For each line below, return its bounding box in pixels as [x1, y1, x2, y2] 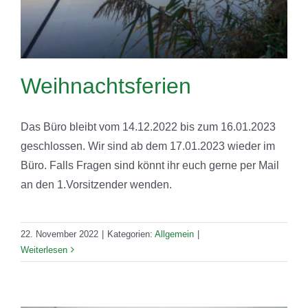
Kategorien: [107, 228, 155, 239]
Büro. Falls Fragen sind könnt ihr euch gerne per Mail [21, 159, 279, 171]
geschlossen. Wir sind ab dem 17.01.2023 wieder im [21, 140, 275, 152]
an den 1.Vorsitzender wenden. [21, 178, 172, 190]
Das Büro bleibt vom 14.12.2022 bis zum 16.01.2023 [21, 120, 276, 133]
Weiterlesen [21, 244, 67, 255]
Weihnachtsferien [21, 73, 191, 98]
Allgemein [155, 228, 194, 239]
